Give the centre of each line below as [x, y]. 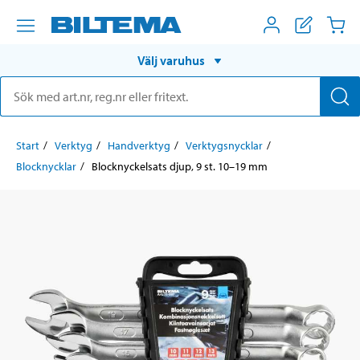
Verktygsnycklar [224, 145]
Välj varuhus [171, 60]
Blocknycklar [46, 166]
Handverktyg [139, 145]
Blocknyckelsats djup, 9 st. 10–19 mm [180, 166]
